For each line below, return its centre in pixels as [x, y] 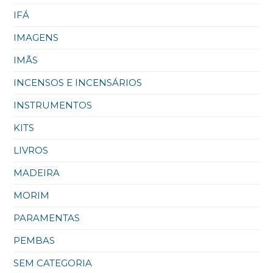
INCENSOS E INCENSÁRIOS [78, 83]
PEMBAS [34, 241]
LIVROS [31, 151]
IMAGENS [36, 38]
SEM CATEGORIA [53, 263]
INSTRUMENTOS [53, 105]
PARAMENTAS [47, 218]
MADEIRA [37, 173]
